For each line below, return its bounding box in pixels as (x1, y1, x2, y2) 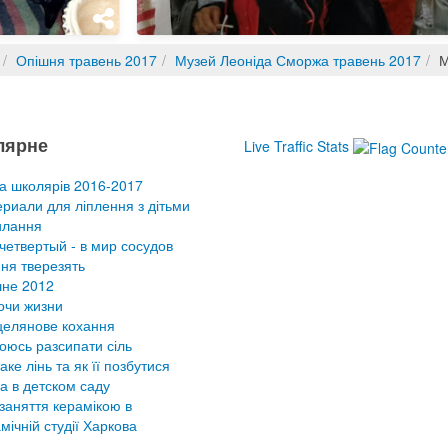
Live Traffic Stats (244, 136, 349, 157)
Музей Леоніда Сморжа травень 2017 (175, 50, 421, 71)
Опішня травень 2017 (16, 50, 157, 71)
